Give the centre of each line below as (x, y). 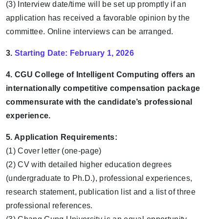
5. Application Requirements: (62, 137)
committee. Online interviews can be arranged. (90, 32)
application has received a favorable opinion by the (98, 18)
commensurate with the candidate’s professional (99, 102)
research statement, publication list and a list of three (101, 192)
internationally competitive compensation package (103, 88)
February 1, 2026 (102, 53)
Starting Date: (41, 53)
